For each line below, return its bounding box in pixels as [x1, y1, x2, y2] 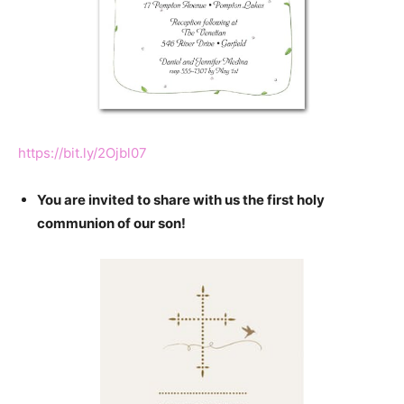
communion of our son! [37, 215, 186, 233]
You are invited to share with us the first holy [37, 191, 325, 209]
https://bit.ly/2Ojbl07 [18, 144, 147, 162]
